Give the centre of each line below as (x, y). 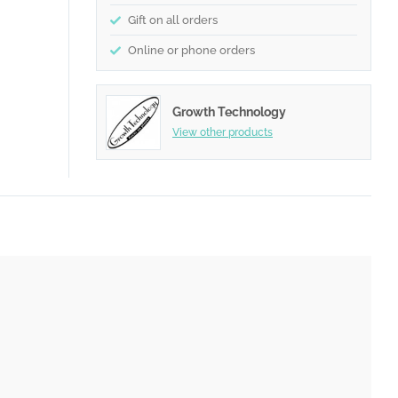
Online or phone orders (191, 51)
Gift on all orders (173, 20)
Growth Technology (229, 111)
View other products (223, 132)
